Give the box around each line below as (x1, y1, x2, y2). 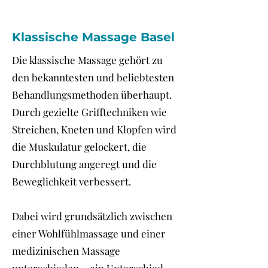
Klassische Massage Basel (12, 30, 175, 44)
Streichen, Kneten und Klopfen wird (12, 123, 176, 136)
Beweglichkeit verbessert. (12, 175, 131, 188)
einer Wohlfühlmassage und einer (12, 227, 166, 240)
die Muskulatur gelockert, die (12, 140, 147, 153)
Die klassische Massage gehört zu (12, 53, 163, 66)
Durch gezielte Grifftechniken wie (12, 105, 167, 118)
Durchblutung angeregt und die (12, 157, 157, 170)
